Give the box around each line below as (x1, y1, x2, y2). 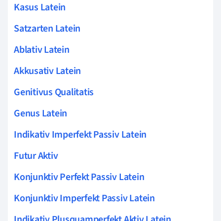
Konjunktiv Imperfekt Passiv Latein (14, 191, 155, 205)
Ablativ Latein (14, 42, 70, 57)
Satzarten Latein (14, 21, 81, 36)
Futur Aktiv (14, 148, 58, 163)
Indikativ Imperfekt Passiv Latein (14, 127, 147, 142)
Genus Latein (14, 106, 68, 120)
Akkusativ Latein (14, 64, 81, 78)
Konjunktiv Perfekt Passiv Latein (14, 170, 145, 184)
